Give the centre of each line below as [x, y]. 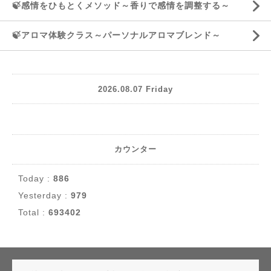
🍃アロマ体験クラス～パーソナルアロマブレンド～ [116, 35]
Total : [33, 212]
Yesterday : [44, 195]
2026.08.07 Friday [135, 89]
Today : [36, 178]
